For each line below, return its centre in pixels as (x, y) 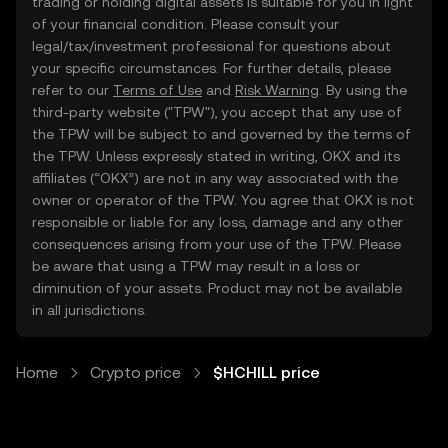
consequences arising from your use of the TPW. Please (216, 244)
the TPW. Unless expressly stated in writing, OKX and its (216, 156)
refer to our (72, 90)
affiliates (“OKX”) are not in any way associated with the (215, 178)
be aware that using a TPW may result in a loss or (196, 266)
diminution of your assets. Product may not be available (217, 288)
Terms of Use (157, 90)
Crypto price (135, 372)
